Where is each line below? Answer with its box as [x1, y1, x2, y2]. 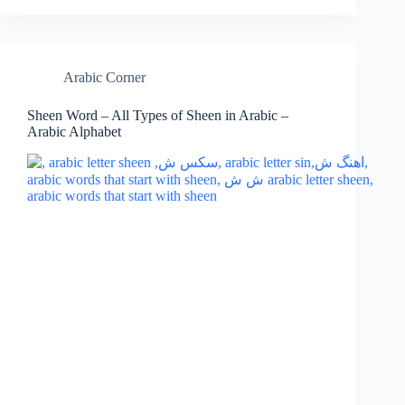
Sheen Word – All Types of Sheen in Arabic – [27, 108, 288, 124]
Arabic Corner [63, 70, 146, 86]
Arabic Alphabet [27, 124, 121, 140]
